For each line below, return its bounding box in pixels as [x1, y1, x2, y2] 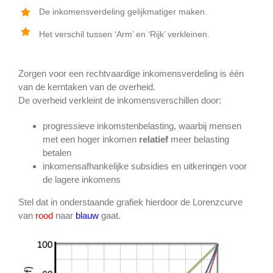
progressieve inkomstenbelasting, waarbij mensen [43, 121, 241, 132]
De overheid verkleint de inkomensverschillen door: [18, 95, 221, 106]
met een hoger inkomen [43, 134, 139, 145]
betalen [43, 147, 71, 158]
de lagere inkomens [43, 174, 121, 185]
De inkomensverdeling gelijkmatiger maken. [38, 6, 207, 16]
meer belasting [168, 134, 229, 145]
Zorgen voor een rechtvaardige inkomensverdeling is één [18, 68, 244, 79]
